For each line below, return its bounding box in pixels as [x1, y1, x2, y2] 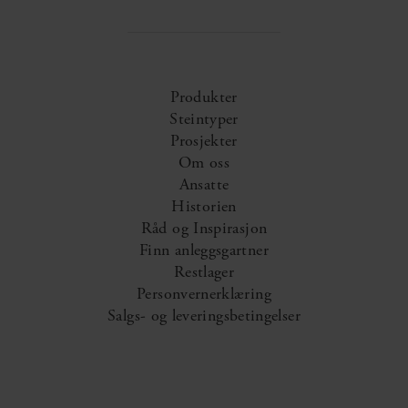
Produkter [170, 90, 238, 107]
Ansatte [178, 178, 229, 195]
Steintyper [169, 112, 239, 129]
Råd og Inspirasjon [140, 221, 268, 239]
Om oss [178, 156, 230, 173]
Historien [171, 199, 237, 217]
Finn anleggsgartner [139, 243, 269, 260]
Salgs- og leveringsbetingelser [107, 309, 301, 326]
